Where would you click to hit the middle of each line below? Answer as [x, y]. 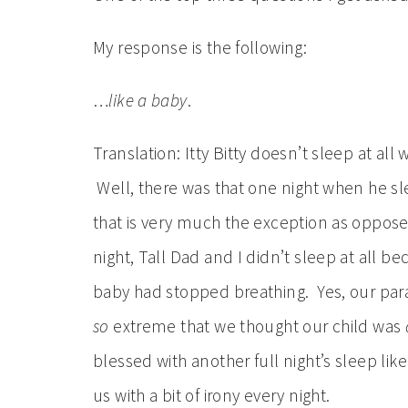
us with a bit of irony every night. [212, 395]
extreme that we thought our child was [259, 326]
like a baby [148, 100]
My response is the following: [200, 47]
